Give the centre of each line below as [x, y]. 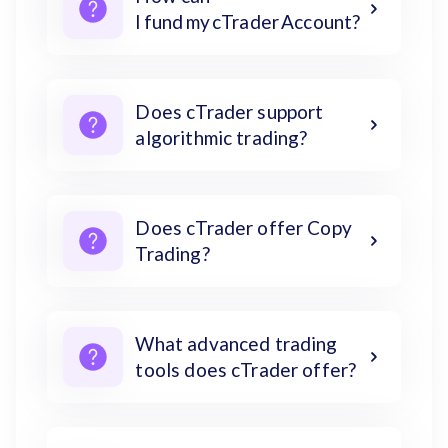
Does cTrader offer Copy [243, 227]
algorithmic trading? [221, 137]
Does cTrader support [229, 111]
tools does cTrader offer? [246, 369]
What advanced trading [236, 343]
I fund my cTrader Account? [249, 21]
